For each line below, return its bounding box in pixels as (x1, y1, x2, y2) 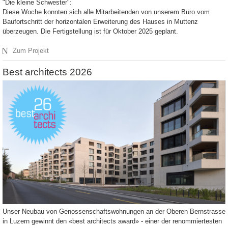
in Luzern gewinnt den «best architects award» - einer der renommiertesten (3, 217, 222, 225)
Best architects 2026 (3, 67, 92, 78)
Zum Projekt (13, 47, 49, 55)
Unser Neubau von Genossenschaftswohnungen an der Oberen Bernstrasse (3, 208, 225, 216)
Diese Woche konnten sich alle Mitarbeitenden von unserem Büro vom (3, 8, 210, 16)
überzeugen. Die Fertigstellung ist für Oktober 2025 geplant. (3, 27, 178, 36)
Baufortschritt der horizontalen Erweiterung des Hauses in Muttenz (3, 18, 198, 26)
